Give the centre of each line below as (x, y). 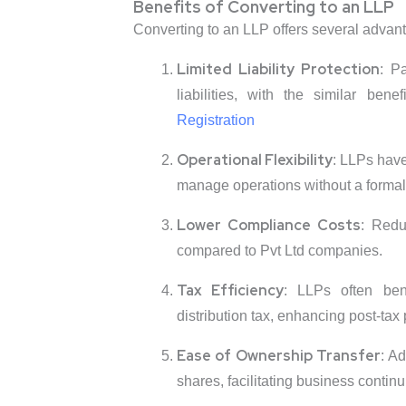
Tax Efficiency (230, 291)
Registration (215, 121)
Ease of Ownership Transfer (279, 356)
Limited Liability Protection (278, 70)
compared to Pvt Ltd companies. (279, 251)
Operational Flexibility (254, 160)
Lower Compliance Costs (269, 226)
